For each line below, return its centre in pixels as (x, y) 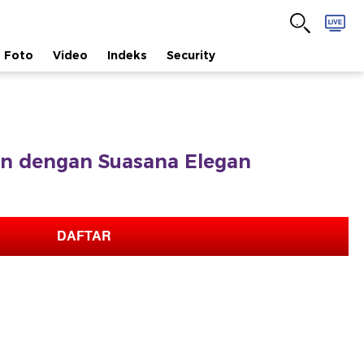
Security (191, 55)
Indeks (127, 55)
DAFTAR (84, 236)
